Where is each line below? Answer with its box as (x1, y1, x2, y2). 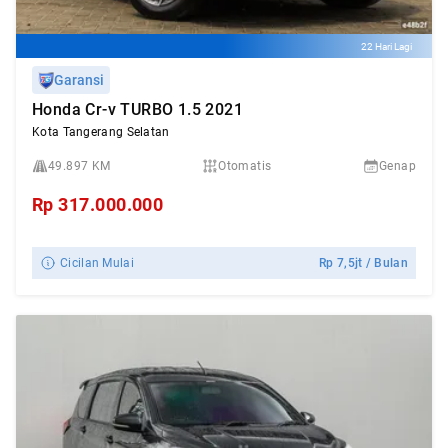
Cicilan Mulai (60, 256, 134, 270)
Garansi (54, 72, 104, 88)
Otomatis (218, 159, 272, 173)
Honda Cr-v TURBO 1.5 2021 (32, 100, 243, 119)
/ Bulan (362, 256, 408, 270)
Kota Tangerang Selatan (32, 125, 170, 139)
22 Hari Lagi (361, 40, 412, 52)
